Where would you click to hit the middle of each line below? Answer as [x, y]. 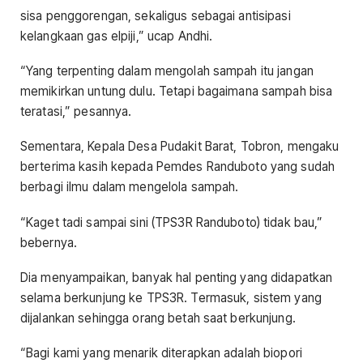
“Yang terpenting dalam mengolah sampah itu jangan [167, 71]
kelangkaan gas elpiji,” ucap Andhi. [117, 36]
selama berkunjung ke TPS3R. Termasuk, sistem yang [171, 297]
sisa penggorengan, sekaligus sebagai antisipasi [156, 15]
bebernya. [49, 242]
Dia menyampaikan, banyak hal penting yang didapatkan [177, 277]
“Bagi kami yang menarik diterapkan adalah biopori [161, 353]
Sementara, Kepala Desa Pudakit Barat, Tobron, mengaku [180, 147]
